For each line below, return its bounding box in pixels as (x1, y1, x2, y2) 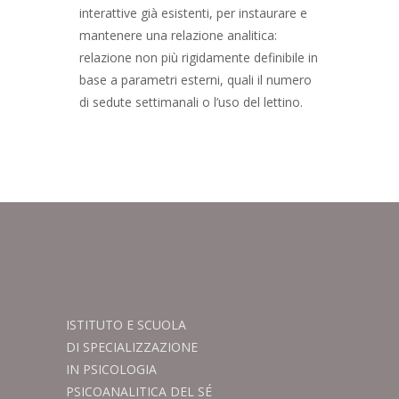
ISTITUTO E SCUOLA (66, 316, 186, 333)
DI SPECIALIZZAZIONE (66, 338, 198, 355)
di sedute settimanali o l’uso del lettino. (79, 94, 303, 110)
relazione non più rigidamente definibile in (79, 49, 318, 66)
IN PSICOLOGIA (66, 361, 157, 378)
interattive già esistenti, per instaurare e (79, 4, 307, 21)
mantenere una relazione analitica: (79, 27, 277, 44)
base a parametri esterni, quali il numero (79, 71, 312, 88)
